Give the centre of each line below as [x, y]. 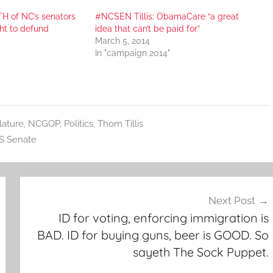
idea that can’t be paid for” [147, 28]
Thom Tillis [120, 123]
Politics [78, 123]
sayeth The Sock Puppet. [200, 252]
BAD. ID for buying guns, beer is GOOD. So [153, 235]
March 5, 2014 [122, 41]
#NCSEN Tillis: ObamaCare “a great [167, 16]
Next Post [232, 200]
